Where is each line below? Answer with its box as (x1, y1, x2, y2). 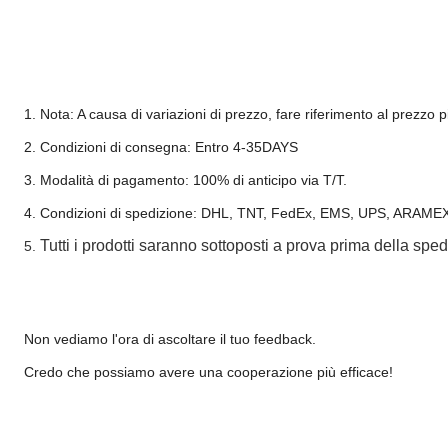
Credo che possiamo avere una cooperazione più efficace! (23, 364, 393, 380)
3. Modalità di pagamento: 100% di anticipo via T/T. (23, 172, 347, 188)
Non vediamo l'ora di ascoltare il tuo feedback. (23, 331, 316, 347)
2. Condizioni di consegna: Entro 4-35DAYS (23, 139, 306, 155)
